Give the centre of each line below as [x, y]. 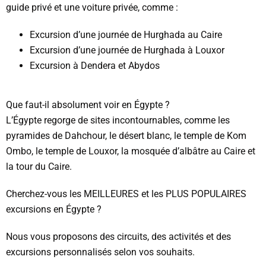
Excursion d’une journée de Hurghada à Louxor [127, 50]
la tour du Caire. [39, 166]
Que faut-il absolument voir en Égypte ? [88, 104]
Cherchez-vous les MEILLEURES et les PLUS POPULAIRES [126, 194]
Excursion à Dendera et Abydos [95, 65]
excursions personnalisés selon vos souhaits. [100, 252]
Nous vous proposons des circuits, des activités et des [118, 236]
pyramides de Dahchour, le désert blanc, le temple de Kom [126, 135]
